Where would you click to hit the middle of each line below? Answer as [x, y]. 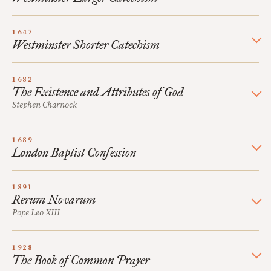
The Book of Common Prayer [81, 260]
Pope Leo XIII [36, 213]
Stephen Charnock [44, 105]
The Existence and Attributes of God [98, 92]
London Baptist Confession [74, 152]
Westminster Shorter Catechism [86, 45]
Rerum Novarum [54, 200]
